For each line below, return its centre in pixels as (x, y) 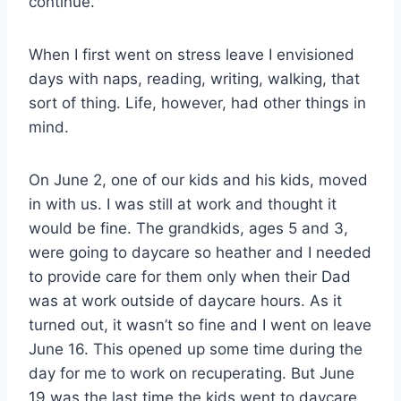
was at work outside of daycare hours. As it (185, 300)
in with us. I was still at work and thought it (183, 204)
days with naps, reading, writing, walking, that (194, 78)
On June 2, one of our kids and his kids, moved (198, 179)
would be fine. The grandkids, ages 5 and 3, (188, 228)
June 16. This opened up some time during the (196, 349)
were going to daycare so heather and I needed (200, 252)
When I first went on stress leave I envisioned (192, 54)
